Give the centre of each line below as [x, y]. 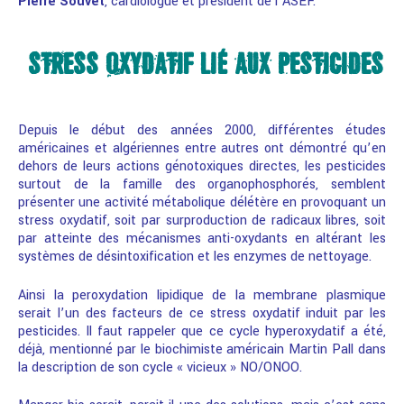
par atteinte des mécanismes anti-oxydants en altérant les [202, 239]
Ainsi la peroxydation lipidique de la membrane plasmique [202, 295]
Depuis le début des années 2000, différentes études [202, 131]
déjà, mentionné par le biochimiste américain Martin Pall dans [202, 349]
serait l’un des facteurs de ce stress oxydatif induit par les [202, 313]
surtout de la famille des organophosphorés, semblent [202, 185]
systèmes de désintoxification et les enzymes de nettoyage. [195, 257]
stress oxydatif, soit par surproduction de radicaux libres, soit [202, 221]
